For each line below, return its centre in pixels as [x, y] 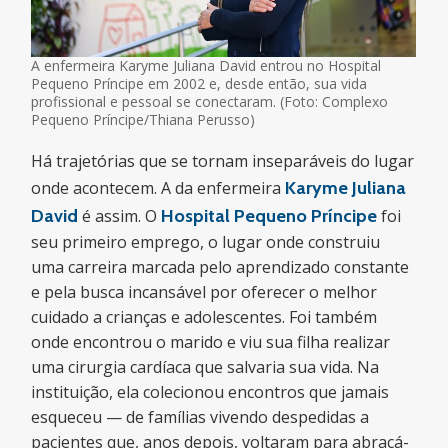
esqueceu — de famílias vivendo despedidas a [200, 417]
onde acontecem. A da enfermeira [158, 188]
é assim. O [120, 216]
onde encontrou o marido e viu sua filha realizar [211, 342]
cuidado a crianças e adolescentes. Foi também [204, 317]
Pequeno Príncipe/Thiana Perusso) [143, 119]
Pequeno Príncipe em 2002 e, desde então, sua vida [199, 83]
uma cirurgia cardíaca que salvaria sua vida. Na [205, 367]
